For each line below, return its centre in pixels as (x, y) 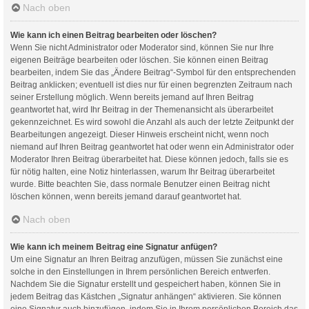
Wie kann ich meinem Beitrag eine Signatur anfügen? (114, 247)
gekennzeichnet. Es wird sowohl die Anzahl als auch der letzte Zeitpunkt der (152, 122)
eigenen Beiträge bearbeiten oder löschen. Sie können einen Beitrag (139, 60)
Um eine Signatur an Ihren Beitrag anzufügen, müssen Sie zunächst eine (147, 259)
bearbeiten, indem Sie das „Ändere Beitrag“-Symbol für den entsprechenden (153, 72)
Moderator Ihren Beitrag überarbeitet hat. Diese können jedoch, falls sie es (149, 159)
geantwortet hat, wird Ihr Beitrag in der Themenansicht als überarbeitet (142, 109)
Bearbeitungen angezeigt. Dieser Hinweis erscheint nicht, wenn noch (140, 134)
